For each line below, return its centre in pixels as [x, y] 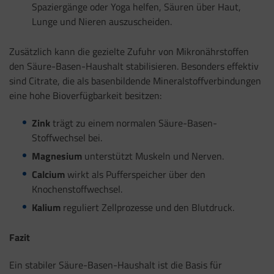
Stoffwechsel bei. [67, 138]
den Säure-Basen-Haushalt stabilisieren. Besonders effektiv [134, 66]
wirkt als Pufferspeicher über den [135, 174]
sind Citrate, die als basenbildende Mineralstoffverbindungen [135, 81]
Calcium [48, 174]
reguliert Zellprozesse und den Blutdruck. [147, 207]
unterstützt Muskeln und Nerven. [153, 156]
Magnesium [57, 156]
